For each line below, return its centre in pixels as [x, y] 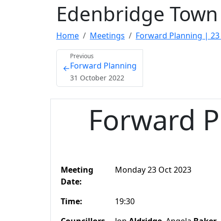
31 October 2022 [97, 78]
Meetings [107, 36]
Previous [82, 56]
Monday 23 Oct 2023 [153, 170]
